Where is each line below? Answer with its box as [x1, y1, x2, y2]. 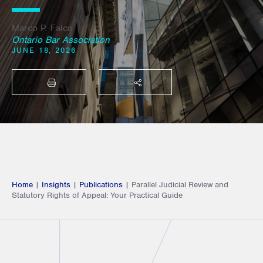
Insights [42, 179, 70, 190]
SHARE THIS [134, 81, 190, 92]
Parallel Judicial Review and [131, 179, 228, 190]
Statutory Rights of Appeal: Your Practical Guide [12, 190, 183, 200]
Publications [79, 179, 123, 190]
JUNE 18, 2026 [12, 45, 76, 56]
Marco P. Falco [12, 22, 73, 35]
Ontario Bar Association [12, 34, 110, 46]
